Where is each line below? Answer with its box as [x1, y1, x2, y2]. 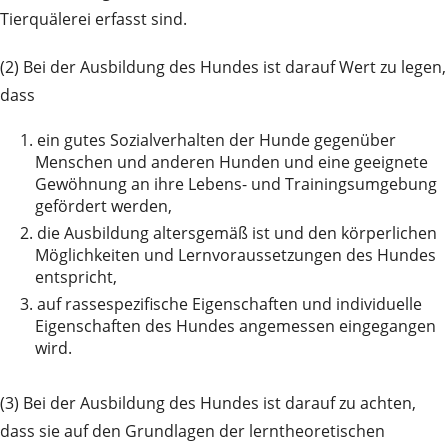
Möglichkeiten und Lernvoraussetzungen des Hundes [35, 244, 436, 267]
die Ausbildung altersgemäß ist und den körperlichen [37, 222, 437, 245]
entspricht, [35, 266, 117, 289]
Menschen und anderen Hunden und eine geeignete [35, 151, 428, 174]
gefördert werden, [35, 195, 172, 218]
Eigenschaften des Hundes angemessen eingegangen [35, 315, 436, 338]
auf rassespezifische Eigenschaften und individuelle [37, 293, 422, 316]
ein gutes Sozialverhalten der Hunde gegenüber [37, 129, 396, 152]
